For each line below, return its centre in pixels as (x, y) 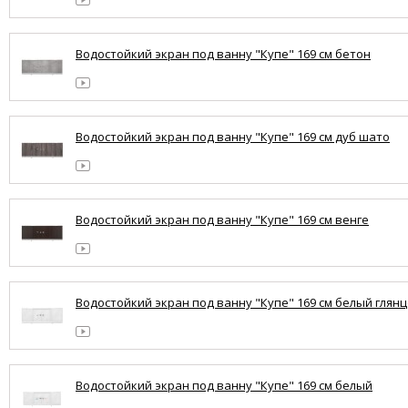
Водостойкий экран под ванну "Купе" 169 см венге (222, 220)
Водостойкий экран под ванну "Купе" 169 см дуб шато (233, 137)
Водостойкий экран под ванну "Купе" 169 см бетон (223, 54)
